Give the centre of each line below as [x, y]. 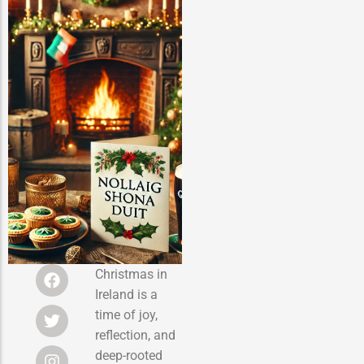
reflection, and [135, 335]
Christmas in [131, 274]
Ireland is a [126, 294]
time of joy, [126, 314]
